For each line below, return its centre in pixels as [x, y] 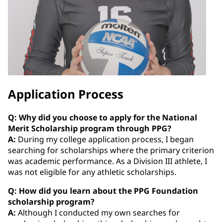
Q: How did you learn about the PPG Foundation [103, 191]
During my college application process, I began [105, 139]
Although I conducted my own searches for [98, 212]
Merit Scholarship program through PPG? [90, 128]
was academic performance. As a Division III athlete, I [108, 161]
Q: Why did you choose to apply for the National [103, 117]
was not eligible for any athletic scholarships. [92, 172]
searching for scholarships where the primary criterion [111, 150]
